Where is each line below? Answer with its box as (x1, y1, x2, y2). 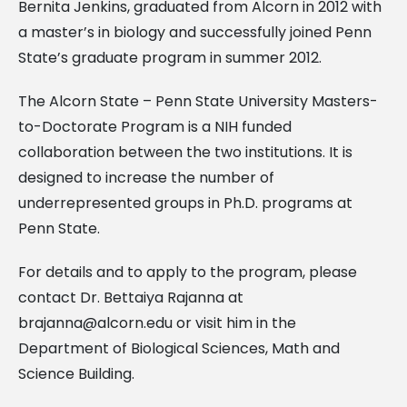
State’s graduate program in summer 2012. (18, 46, 322, 68)
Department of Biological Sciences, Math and (18, 337, 340, 359)
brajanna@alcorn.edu (18, 312, 173, 333)
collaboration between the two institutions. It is (18, 141, 352, 163)
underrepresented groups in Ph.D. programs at (18, 192, 352, 213)
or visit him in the (173, 312, 296, 333)
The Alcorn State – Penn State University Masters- (18, 90, 378, 112)
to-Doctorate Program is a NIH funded (18, 115, 292, 137)
